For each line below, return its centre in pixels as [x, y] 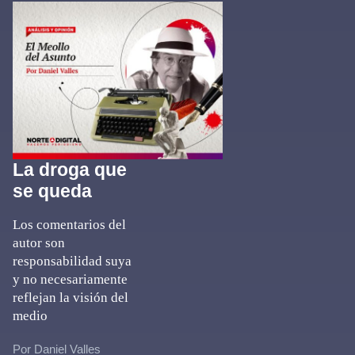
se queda [52, 191]
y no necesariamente [70, 279]
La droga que [70, 170]
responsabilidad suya [72, 261]
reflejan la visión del [71, 298]
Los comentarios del [69, 225]
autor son [39, 243]
